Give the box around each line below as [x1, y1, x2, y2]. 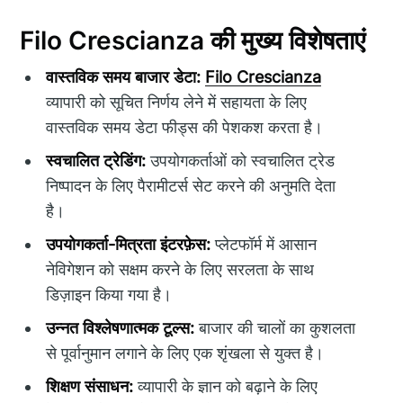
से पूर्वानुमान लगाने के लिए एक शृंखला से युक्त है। [46, 343, 325, 363]
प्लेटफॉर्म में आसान [210, 234, 318, 254]
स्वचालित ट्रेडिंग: [46, 150, 147, 170]
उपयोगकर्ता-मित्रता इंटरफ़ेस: [46, 234, 211, 254]
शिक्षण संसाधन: [46, 376, 134, 396]
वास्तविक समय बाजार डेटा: [46, 67, 201, 86]
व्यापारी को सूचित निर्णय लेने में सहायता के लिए [46, 92, 308, 112]
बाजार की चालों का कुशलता [194, 318, 356, 337]
